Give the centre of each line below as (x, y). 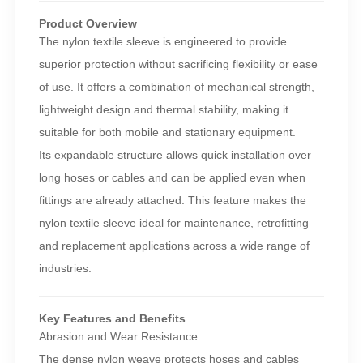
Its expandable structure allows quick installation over (175, 155)
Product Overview (88, 24)
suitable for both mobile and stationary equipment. (167, 132)
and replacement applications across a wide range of (174, 246)
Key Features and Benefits (112, 319)
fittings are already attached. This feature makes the (172, 201)
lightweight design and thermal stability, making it (163, 110)
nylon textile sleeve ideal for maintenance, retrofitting (173, 223)
